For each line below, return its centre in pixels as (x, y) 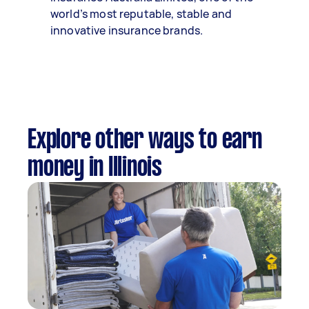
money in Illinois (95, 168)
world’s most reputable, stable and (141, 14)
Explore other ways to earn (145, 141)
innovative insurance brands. (127, 30)
